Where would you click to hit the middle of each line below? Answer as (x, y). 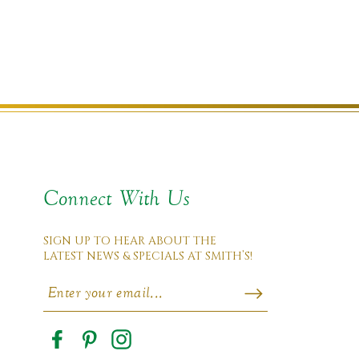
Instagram (145, 347)
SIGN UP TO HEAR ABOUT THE (130, 241)
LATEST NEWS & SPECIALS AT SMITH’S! (148, 256)
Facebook (78, 347)
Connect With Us (117, 198)
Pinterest (111, 347)
